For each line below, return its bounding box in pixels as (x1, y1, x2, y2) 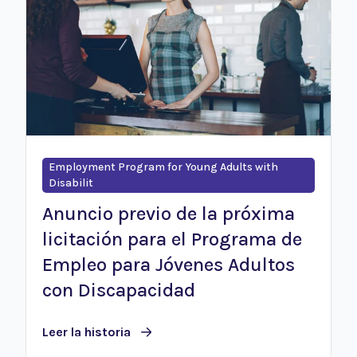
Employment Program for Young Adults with (49, 160, 278, 175)
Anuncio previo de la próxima (42, 202, 295, 226)
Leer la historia (42, 324, 131, 339)
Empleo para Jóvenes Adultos (42, 253, 295, 277)
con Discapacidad (42, 279, 195, 302)
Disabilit (49, 176, 93, 190)
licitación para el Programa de (42, 228, 302, 251)
